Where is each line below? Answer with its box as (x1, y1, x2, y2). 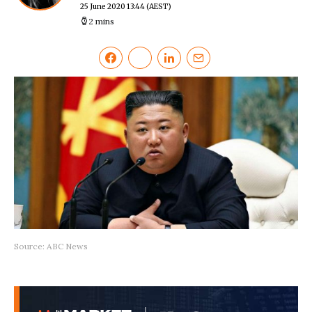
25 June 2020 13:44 (80, 2, 145, 12)
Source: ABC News (14, 240, 88, 251)
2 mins (88, 16, 114, 27)
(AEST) (146, 2, 171, 12)
